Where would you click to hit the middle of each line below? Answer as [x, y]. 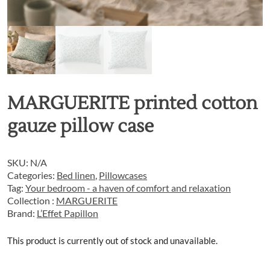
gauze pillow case [80, 126]
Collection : [32, 200]
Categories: [32, 175]
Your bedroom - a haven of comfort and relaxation [128, 188]
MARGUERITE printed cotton [132, 103]
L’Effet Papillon [67, 213]
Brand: [22, 213]
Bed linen [76, 175]
